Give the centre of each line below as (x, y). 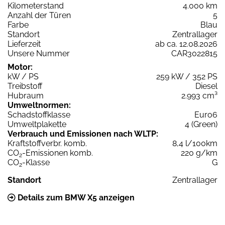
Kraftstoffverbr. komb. (47, 143)
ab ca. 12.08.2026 (186, 44)
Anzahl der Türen (39, 15)
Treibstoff (25, 86)
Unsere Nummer (39, 53)
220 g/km (199, 153)
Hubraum (26, 95)
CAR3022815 (194, 53)
